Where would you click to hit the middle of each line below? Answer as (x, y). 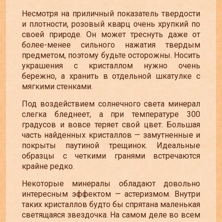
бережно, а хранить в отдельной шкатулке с (111, 76)
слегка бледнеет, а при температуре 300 (111, 114)
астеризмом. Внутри (160, 194)
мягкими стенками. (57, 86)
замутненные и (170, 135)
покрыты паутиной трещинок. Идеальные (111, 145)
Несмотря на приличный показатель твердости (111, 13)
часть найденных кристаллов (78, 135)
